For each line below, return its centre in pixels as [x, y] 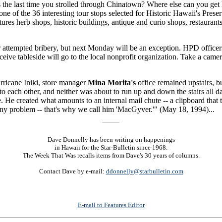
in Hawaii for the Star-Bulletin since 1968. [111, 148]
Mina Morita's [113, 83]
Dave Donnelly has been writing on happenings [111, 140]
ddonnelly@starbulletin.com [144, 171]
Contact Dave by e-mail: [72, 171]
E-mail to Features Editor [111, 205]
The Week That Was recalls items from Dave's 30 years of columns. [111, 156]
